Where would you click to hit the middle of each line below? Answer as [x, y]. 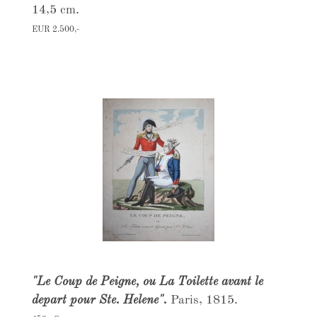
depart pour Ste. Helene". [101, 300]
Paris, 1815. [204, 300]
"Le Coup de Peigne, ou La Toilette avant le [147, 282]
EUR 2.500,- [55, 30]
